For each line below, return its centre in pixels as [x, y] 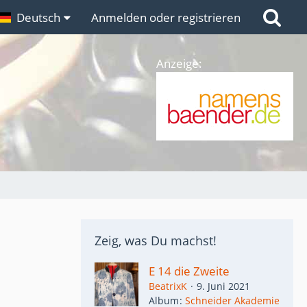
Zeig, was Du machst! [156, 241]
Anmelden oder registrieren [166, 17]
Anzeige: [179, 63]
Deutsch [38, 17]
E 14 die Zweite [189, 271]
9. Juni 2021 [223, 286]
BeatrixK [168, 286]
